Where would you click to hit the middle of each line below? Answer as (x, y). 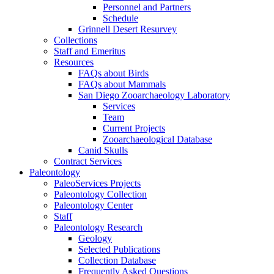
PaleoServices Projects (97, 183)
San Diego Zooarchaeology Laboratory (154, 95)
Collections (76, 40)
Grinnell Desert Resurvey (128, 29)
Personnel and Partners (147, 7)
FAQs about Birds (113, 73)
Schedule (120, 18)
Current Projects (134, 128)
